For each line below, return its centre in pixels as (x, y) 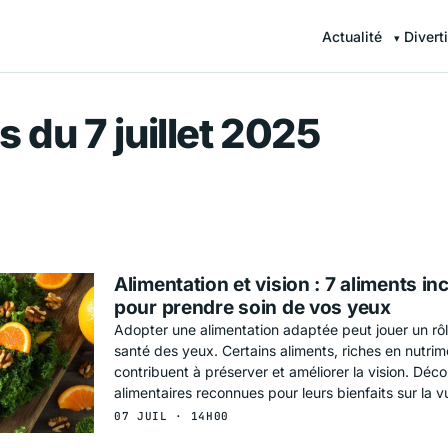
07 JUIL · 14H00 (171, 415)
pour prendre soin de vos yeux (252, 307)
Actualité (352, 36)
